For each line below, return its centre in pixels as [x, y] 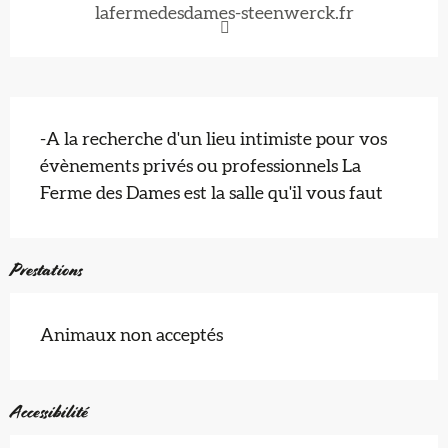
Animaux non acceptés [131, 335]
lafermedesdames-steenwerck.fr [224, 13]
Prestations [46, 269]
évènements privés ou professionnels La [200, 166]
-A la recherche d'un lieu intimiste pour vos [213, 139]
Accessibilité [49, 411]
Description [61, 113]
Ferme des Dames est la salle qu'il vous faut [211, 193]
